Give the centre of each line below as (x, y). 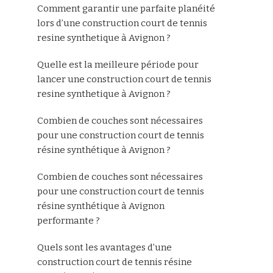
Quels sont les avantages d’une (105, 247)
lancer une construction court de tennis (124, 79)
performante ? (69, 221)
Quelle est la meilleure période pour (118, 65)
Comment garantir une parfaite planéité (126, 9)
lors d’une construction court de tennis (122, 23)
